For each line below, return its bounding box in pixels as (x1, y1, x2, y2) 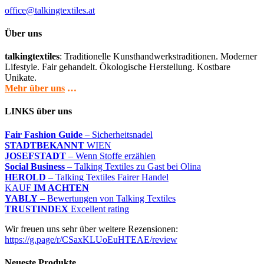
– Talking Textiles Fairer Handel (46, 171, 169, 182)
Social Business (5, 161, 65, 171)
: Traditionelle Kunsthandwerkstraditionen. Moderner (60, 51, 257, 62)
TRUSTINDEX (5, 203, 68, 214)
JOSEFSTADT (5, 150, 66, 161)
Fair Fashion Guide (5, 129, 82, 140)
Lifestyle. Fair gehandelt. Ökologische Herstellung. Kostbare (5, 62, 230, 72)
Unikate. (5, 72, 37, 83)
